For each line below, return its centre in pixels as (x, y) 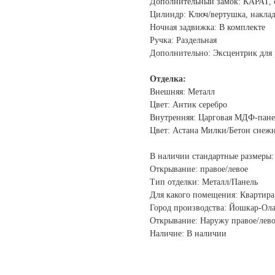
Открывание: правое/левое (199, 169)
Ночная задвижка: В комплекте (207, 28)
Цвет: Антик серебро (188, 105)
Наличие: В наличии (188, 234)
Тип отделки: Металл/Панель (204, 182)
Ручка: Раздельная (183, 41)
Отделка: (168, 79)
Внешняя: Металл (182, 92)
